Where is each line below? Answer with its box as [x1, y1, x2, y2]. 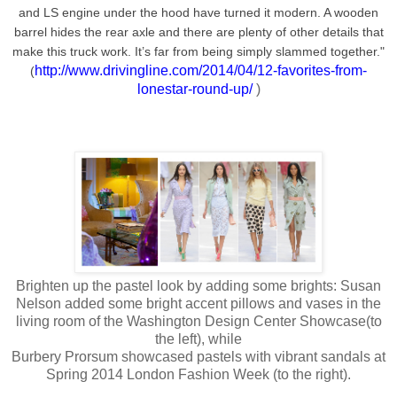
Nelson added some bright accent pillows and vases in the [16, 295, 381, 311]
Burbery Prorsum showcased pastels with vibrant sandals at [12, 348, 385, 364]
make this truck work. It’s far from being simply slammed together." [12, 43, 385, 58]
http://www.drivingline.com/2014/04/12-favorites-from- [35, 62, 367, 78]
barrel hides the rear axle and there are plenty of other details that [13, 24, 384, 39]
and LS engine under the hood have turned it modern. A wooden [19, 4, 378, 19]
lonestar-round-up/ [136, 81, 256, 97]
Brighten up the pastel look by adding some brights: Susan [16, 277, 381, 293]
